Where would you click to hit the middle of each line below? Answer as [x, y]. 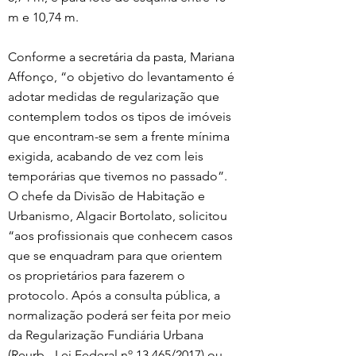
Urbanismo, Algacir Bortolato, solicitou [119, 215]
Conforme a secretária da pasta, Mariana [123, 56]
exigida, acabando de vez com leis [107, 156]
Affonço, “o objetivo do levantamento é [123, 76]
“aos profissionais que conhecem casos [122, 235]
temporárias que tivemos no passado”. [119, 176]
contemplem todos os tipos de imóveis [121, 116]
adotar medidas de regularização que [115, 96]
